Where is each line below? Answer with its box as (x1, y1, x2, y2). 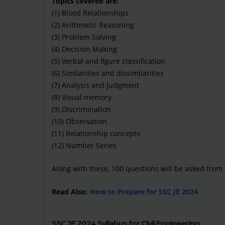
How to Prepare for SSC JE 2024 (90, 187, 198, 196)
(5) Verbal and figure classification (52, 56, 165, 66)
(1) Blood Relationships (52, 8, 129, 18)
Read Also (52, 187, 86, 196)
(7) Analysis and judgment (52, 80, 139, 90)
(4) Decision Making (52, 44, 117, 54)
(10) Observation (52, 117, 107, 126)
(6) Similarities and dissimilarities (52, 68, 164, 78)
